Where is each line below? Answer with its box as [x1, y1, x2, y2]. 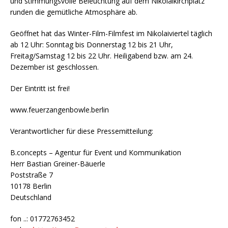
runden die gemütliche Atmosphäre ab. [10, 7, 137, 17]
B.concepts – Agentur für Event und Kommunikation [10, 148, 181, 158]
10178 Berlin [10, 181, 51, 191]
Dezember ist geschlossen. [10, 62, 99, 72]
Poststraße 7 [10, 170, 53, 180]
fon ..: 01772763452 [10, 214, 75, 224]
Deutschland [10, 192, 51, 203]
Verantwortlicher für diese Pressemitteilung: [10, 126, 153, 136]
